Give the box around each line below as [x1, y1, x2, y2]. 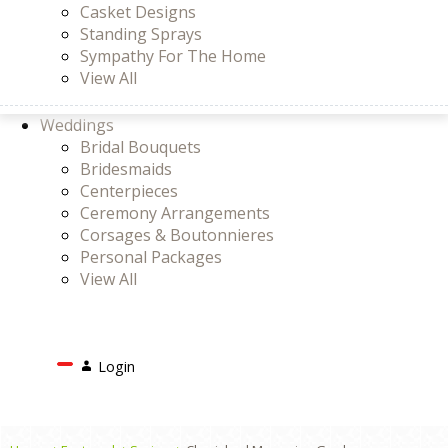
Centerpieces [80, 180, 178, 202]
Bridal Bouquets [80, 136, 201, 158]
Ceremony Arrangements [80, 202, 270, 224]
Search [150, 350, 201, 372]
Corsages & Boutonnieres [80, 224, 274, 246]
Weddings [40, 114, 114, 136]
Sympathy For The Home [80, 45, 266, 67]
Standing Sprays [80, 23, 202, 45]
